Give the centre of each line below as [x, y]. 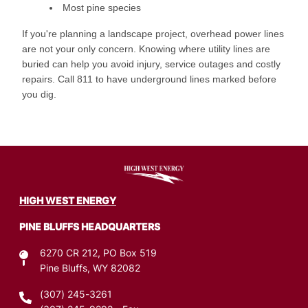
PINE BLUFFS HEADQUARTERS [90, 228]
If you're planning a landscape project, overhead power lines [153, 34]
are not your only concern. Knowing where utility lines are [146, 49]
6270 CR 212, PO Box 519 [98, 254]
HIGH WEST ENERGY [68, 201]
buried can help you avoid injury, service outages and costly [151, 64]
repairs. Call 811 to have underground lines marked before [149, 79]
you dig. [39, 94]
